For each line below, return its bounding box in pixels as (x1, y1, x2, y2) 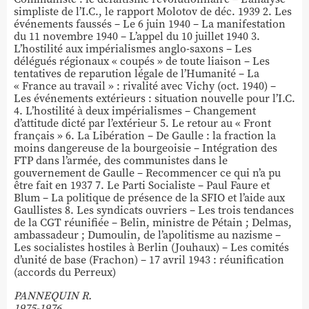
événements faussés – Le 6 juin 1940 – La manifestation (14, 17, 286, 32)
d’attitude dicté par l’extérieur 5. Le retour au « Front (14, 116, 271, 131)
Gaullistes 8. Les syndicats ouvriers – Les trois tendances (14, 203, 294, 218)
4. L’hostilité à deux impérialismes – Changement (14, 103, 256, 119)
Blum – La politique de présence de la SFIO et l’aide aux (14, 190, 285, 206)
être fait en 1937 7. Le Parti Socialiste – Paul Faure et (14, 178, 270, 193)
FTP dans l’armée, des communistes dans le (14, 153, 228, 168)
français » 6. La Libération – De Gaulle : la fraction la (14, 128, 276, 143)
